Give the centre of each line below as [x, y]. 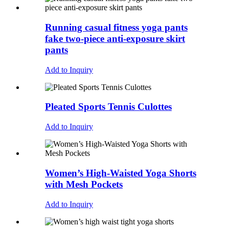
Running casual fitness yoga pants [116, 27]
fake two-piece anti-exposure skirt [115, 38]
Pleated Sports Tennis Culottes [108, 107]
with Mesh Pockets [84, 184]
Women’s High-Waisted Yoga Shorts [121, 173]
